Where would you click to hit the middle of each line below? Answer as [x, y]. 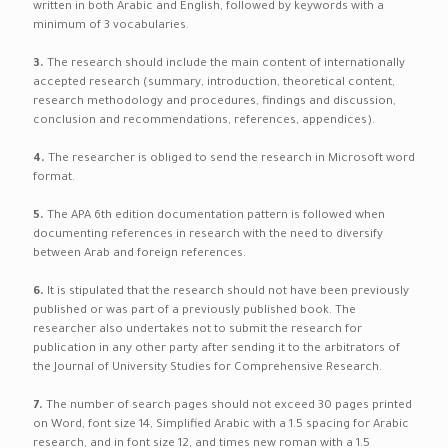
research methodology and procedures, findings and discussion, [214, 102]
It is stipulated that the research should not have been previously [228, 292]
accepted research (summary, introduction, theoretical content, [214, 83]
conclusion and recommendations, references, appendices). [204, 121]
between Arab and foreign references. [139, 254]
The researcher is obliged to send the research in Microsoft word [230, 159]
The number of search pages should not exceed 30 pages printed [229, 406]
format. [54, 178]
